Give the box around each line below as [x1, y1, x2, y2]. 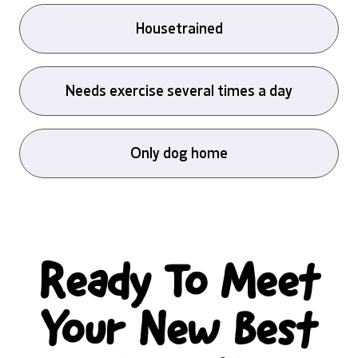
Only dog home [130, 145, 228, 162]
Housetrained [135, 20, 223, 38]
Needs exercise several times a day [66, 82, 292, 100]
